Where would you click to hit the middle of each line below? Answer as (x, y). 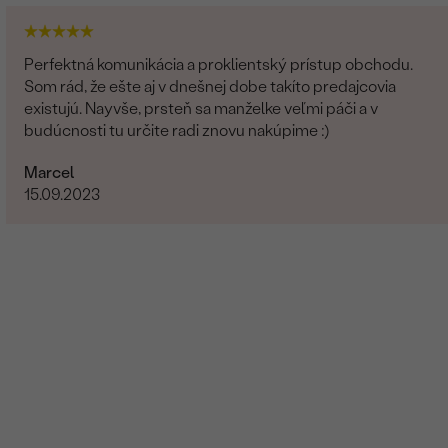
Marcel (49, 172)
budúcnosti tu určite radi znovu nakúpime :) (177, 130)
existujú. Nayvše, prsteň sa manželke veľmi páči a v (201, 108)
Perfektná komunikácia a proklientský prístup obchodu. (219, 64)
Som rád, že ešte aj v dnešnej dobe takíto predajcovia (210, 86)
